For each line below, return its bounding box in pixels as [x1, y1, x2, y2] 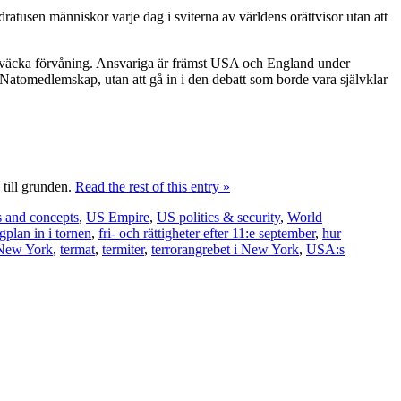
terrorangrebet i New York [151, 241, 299, 257]
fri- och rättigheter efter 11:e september [98, 225, 315, 241]
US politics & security [157, 209, 280, 225]
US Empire [86, 209, 149, 225]
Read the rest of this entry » [75, 178, 230, 194]
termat [60, 241, 95, 257]
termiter [102, 241, 144, 257]
